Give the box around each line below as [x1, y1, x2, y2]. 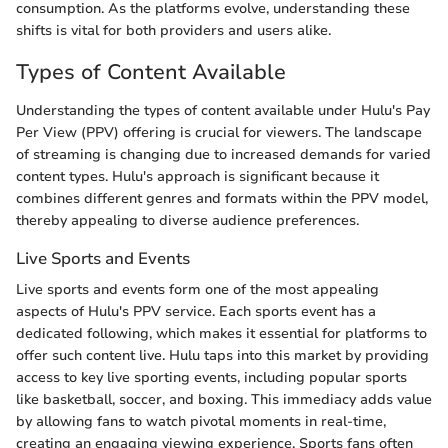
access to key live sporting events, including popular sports [16, 368, 407, 388]
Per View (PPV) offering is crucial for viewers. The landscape [16, 122, 422, 142]
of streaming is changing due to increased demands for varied [16, 144, 431, 164]
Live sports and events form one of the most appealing [16, 280, 379, 300]
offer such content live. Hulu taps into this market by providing [16, 346, 429, 366]
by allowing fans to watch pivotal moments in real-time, [16, 412, 386, 432]
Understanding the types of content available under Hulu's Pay [16, 100, 430, 120]
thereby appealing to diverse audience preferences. [16, 210, 359, 230]
